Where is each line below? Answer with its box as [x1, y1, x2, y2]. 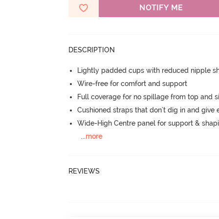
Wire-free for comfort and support [77, 80, 188, 88]
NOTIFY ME [139, 3, 183, 12]
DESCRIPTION [68, 46, 115, 54]
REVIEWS [68, 167, 100, 175]
